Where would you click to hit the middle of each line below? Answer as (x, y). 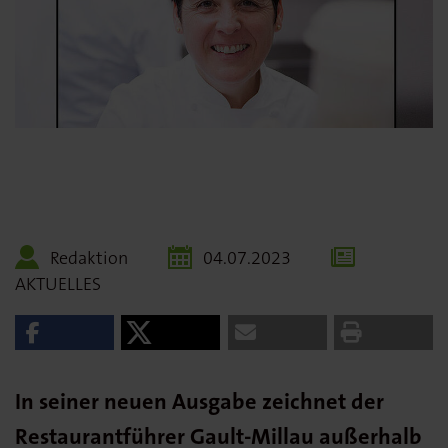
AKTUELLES (58, 284)
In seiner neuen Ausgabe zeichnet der (199, 401)
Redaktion (89, 258)
